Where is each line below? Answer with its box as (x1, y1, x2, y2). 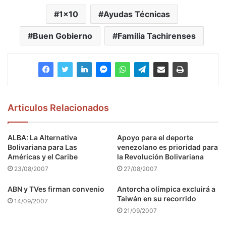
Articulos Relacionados (8, 102, 109, 113)
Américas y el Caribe (8, 152, 78, 161)
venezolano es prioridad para (117, 142, 218, 151)
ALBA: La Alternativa (8, 133, 77, 142)
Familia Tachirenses (118, 30, 196, 41)
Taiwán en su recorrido (117, 194, 196, 203)
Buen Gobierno (33, 30, 92, 41)
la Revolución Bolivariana (117, 152, 204, 161)
